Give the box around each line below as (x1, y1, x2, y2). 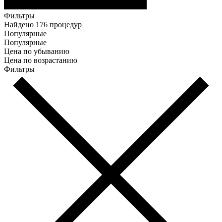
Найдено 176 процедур (4, 20, 82, 29)
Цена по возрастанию (4, 55, 77, 64)
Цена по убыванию (4, 47, 69, 55)
